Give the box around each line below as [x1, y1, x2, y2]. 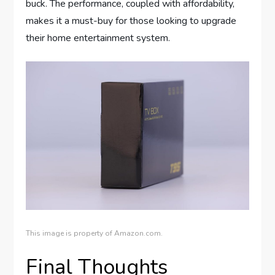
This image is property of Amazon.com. [26, 228, 163, 238]
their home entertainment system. [26, 31, 171, 45]
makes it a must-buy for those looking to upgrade [26, 14, 237, 28]
